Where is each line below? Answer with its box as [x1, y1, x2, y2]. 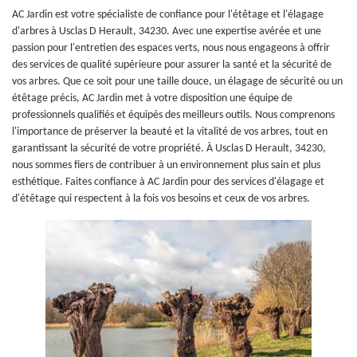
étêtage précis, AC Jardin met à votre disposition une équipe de [12, 92, 292, 104]
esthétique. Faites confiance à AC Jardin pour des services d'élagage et [12, 176, 324, 188]
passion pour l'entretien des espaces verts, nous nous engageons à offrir [12, 42, 330, 54]
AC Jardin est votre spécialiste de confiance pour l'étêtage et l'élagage [12, 9, 324, 21]
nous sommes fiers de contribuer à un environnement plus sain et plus [12, 159, 320, 171]
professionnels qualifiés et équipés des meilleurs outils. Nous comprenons [12, 109, 335, 121]
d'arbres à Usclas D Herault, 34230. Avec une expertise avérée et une [12, 25, 321, 37]
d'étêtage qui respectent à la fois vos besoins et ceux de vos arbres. [12, 193, 310, 205]
